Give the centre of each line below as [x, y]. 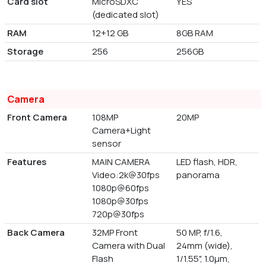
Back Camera [36, 233]
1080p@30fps [120, 201]
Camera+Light [121, 131]
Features [27, 162]
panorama [198, 175]
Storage [25, 52]
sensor [106, 144]
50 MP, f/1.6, [200, 233]
